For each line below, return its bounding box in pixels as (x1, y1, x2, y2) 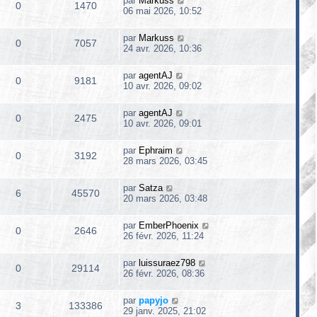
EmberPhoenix (139, 220, 199, 231)
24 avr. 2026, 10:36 (123, 43, 202, 54)
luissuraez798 (139, 258, 195, 268)
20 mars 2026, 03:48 (123, 193, 207, 204)
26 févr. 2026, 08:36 (123, 268, 204, 279)
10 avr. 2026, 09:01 (123, 118, 202, 129)
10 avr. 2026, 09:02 (123, 81, 202, 91)
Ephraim (139, 145, 173, 156)
